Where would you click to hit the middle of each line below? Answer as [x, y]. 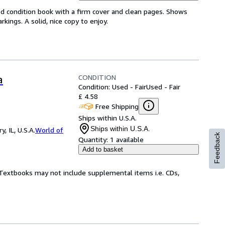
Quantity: [93, 139]
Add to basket [103, 149]
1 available [127, 139]
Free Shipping [117, 106]
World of [49, 130]
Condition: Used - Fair [112, 87]
